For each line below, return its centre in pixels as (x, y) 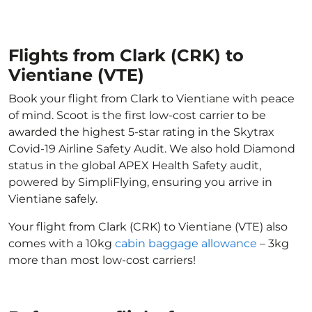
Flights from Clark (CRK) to (126, 55)
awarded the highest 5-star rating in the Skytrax (141, 132)
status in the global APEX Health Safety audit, (135, 165)
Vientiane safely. (53, 199)
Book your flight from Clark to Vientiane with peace (151, 99)
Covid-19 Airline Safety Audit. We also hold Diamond (152, 149)
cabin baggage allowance (186, 243)
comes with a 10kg (62, 243)
